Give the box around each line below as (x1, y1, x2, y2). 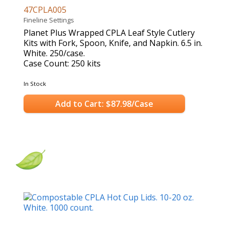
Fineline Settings (24, 15, 77, 25)
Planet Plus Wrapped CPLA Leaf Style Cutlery (24, 27, 195, 39)
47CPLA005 (24, 4, 68, 16)
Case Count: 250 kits (24, 58, 101, 70)
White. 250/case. (24, 48, 85, 59)
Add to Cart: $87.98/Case (55, 98, 153, 109)
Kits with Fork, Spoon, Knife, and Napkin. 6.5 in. (24, 37, 202, 49)
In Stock (24, 80, 46, 88)
